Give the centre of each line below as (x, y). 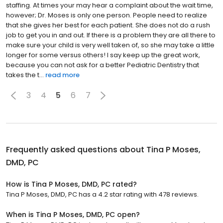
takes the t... (25, 75)
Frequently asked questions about (76, 149)
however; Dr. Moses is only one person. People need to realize (107, 15)
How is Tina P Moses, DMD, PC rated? (71, 184)
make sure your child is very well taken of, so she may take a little (110, 45)
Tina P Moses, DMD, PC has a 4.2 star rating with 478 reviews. (102, 194)
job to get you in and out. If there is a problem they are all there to (111, 35)
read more (62, 75)
